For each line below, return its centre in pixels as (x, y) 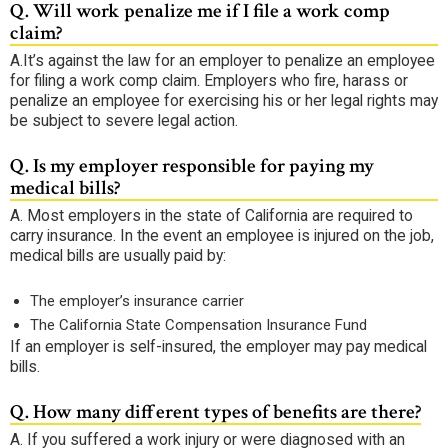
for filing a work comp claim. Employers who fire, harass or (209, 81)
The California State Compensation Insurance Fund (198, 325)
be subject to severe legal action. (124, 121)
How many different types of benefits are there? (225, 411)
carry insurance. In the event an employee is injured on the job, (222, 235)
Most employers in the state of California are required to (218, 215)
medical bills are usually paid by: (118, 255)
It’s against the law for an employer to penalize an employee (229, 61)
